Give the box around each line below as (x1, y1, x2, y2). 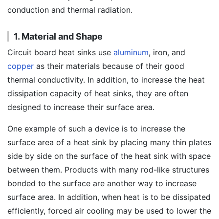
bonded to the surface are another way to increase (7, 178, 197, 188)
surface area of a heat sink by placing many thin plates (7, 137, 211, 147)
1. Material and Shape (14, 31, 103, 42)
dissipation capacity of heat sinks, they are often (7, 88, 188, 98)
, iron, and (149, 47, 185, 57)
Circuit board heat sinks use (7, 47, 113, 57)
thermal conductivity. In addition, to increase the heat (7, 75, 205, 85)
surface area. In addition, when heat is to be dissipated (7, 192, 211, 202)
